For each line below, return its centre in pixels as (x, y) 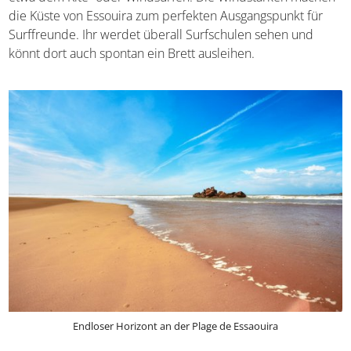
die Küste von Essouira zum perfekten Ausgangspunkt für (166, 15)
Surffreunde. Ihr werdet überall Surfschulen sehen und (161, 34)
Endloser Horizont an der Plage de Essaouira (175, 326)
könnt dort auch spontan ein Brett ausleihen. (132, 53)
